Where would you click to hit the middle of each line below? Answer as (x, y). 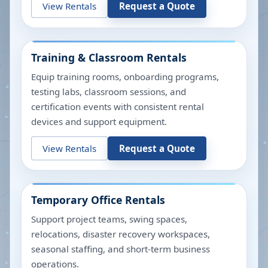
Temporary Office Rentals (98, 200)
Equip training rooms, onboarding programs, (125, 77)
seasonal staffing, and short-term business (121, 249)
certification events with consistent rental (118, 106)
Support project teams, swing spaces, (109, 219)
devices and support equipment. (99, 121)
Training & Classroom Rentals (109, 57)
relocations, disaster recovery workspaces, (121, 234)
